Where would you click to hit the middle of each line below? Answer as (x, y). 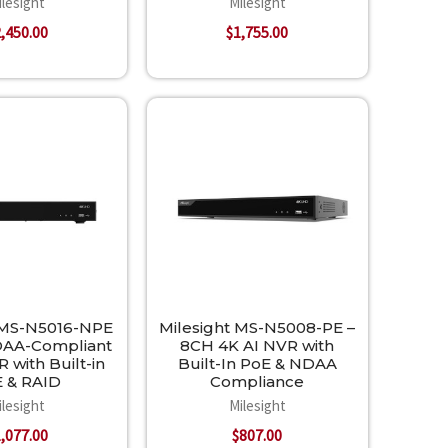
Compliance (257, 382)
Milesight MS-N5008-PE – (257, 328)
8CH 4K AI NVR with (257, 346)
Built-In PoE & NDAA (257, 364)
